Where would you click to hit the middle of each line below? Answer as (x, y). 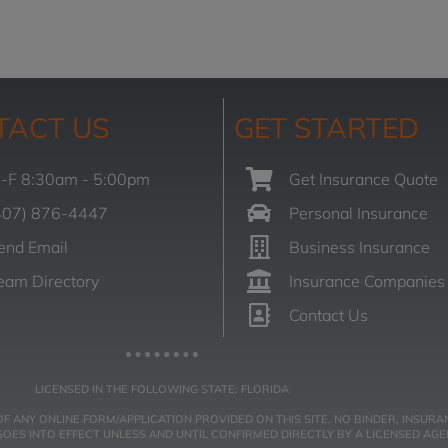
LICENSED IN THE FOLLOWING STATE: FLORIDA (162, 389)
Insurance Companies (367, 281)
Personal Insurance (358, 213)
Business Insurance (359, 247)
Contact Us (328, 315)
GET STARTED (326, 128)
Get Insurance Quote (363, 179)
